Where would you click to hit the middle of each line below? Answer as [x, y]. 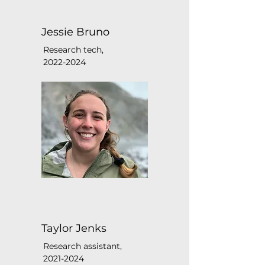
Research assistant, [83, 246]
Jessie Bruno [75, 32]
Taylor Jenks [74, 228]
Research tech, [73, 50]
